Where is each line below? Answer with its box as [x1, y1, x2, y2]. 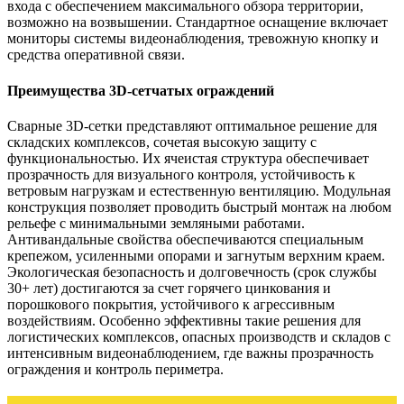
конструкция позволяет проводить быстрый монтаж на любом [7, 198, 391, 215]
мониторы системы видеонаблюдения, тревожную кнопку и [7, 31, 379, 47]
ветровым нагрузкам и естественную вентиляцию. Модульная [7, 182, 390, 198]
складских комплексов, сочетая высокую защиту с [7, 133, 317, 150]
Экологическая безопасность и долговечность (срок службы [7, 263, 377, 280]
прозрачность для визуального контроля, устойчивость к [7, 166, 355, 182]
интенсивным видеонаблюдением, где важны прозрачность [7, 344, 373, 361]
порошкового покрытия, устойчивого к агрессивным [7, 296, 335, 312]
